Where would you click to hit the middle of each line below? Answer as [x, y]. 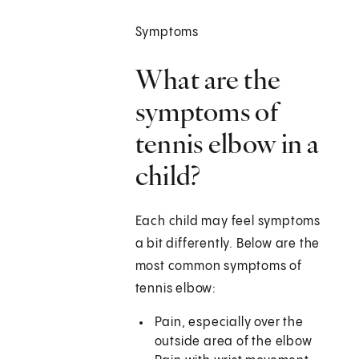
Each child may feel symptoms [228, 222]
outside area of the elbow [233, 342]
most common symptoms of [219, 267]
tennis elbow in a [227, 144]
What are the [208, 80]
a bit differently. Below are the [228, 244]
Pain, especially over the [229, 323]
